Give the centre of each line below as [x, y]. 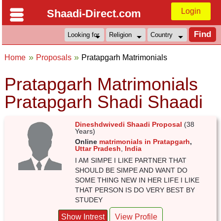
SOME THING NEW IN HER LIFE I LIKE [137, 180]
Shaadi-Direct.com [94, 14]
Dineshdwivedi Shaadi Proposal [129, 124]
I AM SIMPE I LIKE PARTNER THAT [131, 160]
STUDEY [89, 200]
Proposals [54, 57]
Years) [85, 131]
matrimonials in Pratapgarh [145, 142]
